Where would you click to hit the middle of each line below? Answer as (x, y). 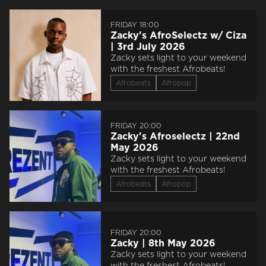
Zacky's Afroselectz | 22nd (175, 136)
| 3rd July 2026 (148, 46)
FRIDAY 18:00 (135, 25)
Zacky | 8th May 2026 (163, 243)
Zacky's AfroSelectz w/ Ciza (178, 35)
